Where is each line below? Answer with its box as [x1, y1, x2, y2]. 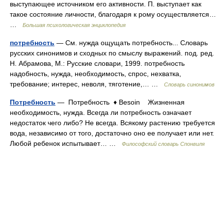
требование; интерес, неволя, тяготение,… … [10, 80, 164, 88]
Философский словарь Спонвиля [122, 141, 205, 147]
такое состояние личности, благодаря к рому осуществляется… [10, 10, 216, 18]
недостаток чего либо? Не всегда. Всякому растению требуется [10, 119, 215, 127]
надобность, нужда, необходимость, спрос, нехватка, [10, 70, 181, 78]
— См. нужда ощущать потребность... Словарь [55, 39, 208, 47]
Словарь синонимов [164, 82, 215, 87]
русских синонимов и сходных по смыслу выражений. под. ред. [10, 49, 214, 57]
